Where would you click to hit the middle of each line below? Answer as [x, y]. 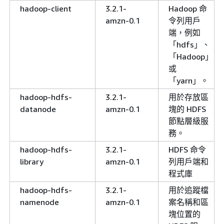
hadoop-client [46, 8]
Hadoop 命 [188, 8]
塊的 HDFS [187, 109]
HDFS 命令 [187, 149]
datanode [38, 109]
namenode [39, 202]
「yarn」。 [188, 80]
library [32, 161]
